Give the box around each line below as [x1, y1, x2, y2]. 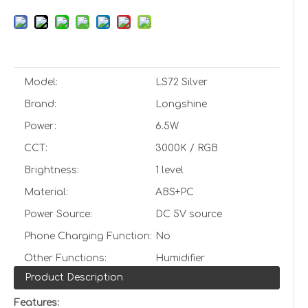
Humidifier [155, 253, 205, 263]
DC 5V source [155, 209, 222, 219]
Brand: [24, 99, 56, 109]
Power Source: [24, 209, 92, 219]
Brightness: [24, 165, 79, 175]
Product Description [25, 272, 123, 283]
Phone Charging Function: [24, 231, 152, 241]
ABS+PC [155, 187, 194, 197]
